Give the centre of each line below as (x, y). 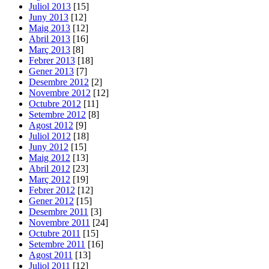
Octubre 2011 (55, 233)
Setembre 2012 (57, 114)
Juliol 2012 (50, 136)
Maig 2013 (50, 28)
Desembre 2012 (59, 82)
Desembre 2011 (59, 211)
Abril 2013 (50, 38)
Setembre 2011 (57, 244)
